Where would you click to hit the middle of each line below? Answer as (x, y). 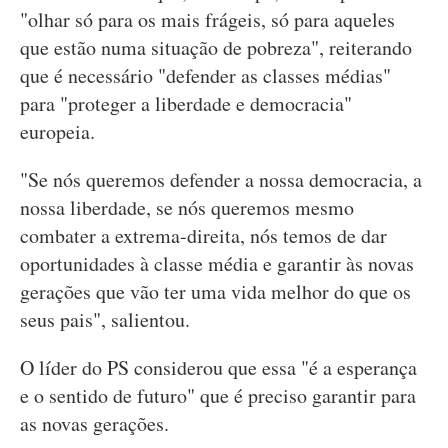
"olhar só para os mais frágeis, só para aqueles (207, 19)
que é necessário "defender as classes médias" (205, 75)
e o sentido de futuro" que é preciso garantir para (218, 395)
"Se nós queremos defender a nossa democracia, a (221, 179)
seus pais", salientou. (105, 319)
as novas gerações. (94, 423)
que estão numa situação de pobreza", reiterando (216, 47)
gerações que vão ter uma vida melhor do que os (215, 291)
